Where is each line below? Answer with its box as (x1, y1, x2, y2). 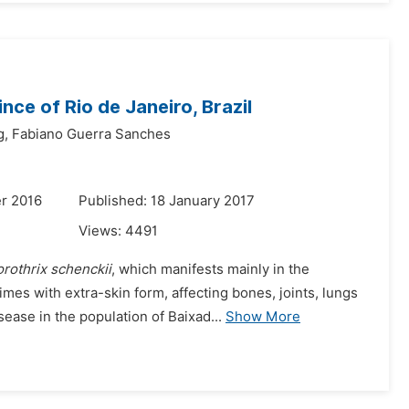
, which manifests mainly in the (111, 261, 309, 278)
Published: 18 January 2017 (79, 193, 255, 209)
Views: (79, 223, 125, 239)
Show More (225, 309, 300, 325)
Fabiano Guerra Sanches (12, 126, 171, 142)
